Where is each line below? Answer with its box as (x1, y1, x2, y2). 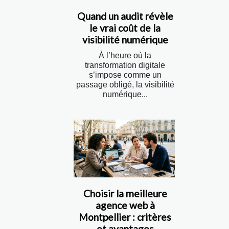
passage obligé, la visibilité (76, 80, 174, 89)
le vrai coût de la (89, 22, 161, 34)
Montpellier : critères (79, 211, 171, 223)
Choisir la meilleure (83, 187, 167, 199)
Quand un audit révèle (77, 10, 173, 22)
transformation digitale (85, 61, 165, 70)
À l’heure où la (99, 51, 151, 60)
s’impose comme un (88, 71, 162, 79)
